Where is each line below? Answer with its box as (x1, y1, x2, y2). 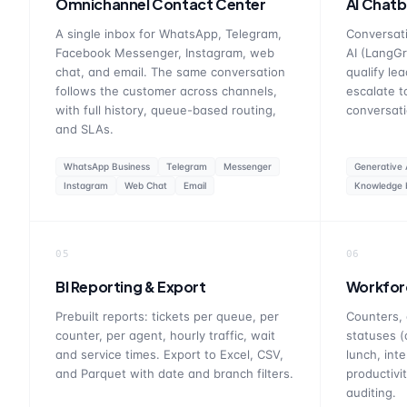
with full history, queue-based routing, (55, 103, 276, 117)
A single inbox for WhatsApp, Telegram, (55, 26, 282, 41)
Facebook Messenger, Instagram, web (55, 45, 274, 60)
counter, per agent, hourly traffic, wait (55, 328, 275, 342)
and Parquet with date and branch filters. (55, 366, 293, 381)
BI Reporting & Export (55, 277, 206, 296)
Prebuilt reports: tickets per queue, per (55, 309, 279, 323)
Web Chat (124, 180, 167, 191)
